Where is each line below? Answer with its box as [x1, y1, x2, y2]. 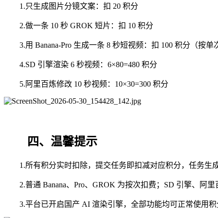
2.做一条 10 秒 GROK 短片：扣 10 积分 [19, 21, 153, 30]
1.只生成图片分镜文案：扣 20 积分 [19, 2, 138, 11]
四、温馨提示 [27, 135, 97, 148]
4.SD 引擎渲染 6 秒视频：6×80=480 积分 [19, 60, 157, 69]
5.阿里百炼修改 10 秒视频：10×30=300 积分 [19, 80, 168, 89]
